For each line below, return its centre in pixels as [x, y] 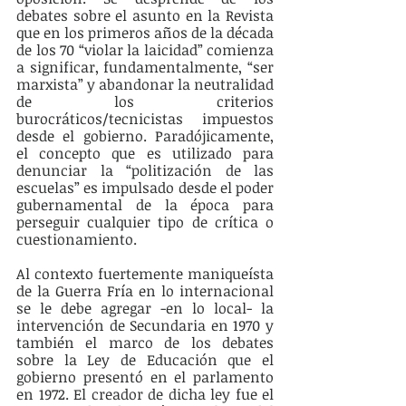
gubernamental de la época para [145, 205]
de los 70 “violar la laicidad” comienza [145, 50]
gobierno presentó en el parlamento [145, 377]
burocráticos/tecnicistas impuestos [145, 119]
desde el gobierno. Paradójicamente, [145, 136]
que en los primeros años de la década [145, 33]
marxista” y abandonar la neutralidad [145, 85]
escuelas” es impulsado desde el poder [145, 188]
